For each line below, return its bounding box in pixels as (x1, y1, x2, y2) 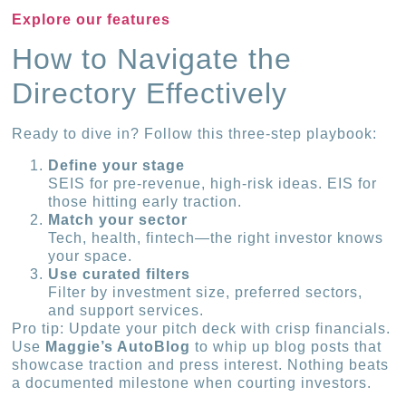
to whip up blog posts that (190, 338, 382, 354)
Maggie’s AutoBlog (45, 338, 191, 354)
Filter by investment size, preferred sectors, (48, 284, 363, 300)
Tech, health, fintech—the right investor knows (48, 229, 384, 246)
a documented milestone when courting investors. (12, 374, 372, 391)
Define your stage (48, 157, 186, 173)
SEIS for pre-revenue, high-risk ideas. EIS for (48, 175, 378, 191)
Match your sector (48, 211, 188, 227)
